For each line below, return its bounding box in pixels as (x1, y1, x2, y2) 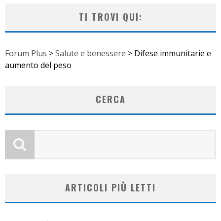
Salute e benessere (55, 47, 126, 59)
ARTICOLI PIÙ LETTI (65, 181, 156, 194)
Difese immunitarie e (134, 47, 211, 59)
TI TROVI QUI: (78, 10, 143, 23)
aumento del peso (5, 59, 72, 71)
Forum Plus (5, 47, 47, 59)
